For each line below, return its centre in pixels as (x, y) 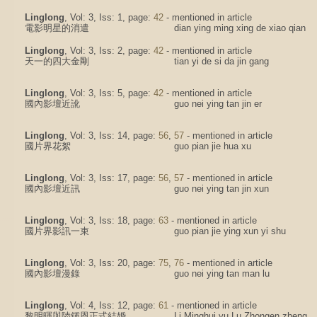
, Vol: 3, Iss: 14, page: (111, 136)
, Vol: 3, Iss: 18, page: (111, 220)
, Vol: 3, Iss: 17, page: (111, 178)
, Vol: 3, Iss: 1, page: (109, 17)
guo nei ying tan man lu (222, 273)
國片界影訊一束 (57, 231)
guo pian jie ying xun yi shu (230, 231)
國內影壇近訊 (52, 189)
